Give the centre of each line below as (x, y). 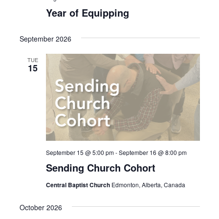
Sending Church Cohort (100, 167)
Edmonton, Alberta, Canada (148, 184)
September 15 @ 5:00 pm (80, 152)
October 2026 (41, 207)
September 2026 (45, 39)
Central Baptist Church (78, 185)
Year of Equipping (87, 13)
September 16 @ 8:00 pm (153, 152)
